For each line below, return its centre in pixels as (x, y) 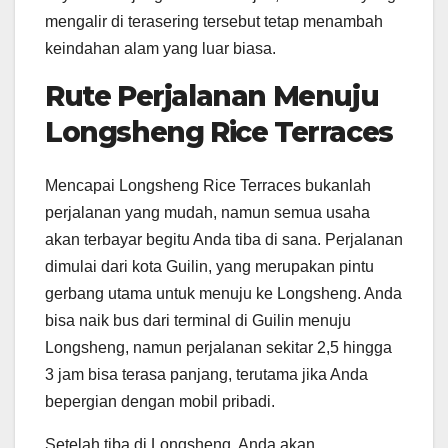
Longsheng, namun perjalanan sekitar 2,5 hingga (218, 348)
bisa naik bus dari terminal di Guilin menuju (198, 321)
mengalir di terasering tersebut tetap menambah (214, 21)
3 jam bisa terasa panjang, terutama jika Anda (206, 375)
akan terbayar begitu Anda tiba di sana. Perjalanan (224, 240)
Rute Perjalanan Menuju (212, 95)
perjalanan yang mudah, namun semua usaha (207, 213)
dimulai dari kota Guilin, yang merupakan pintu (209, 267)
